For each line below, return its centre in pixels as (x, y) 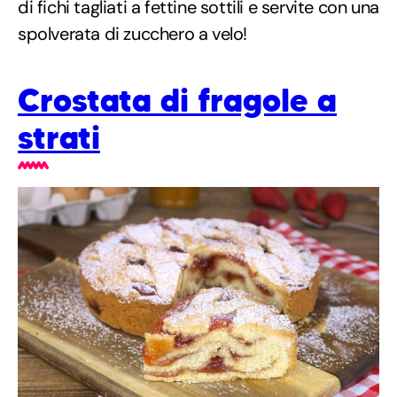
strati (59, 137)
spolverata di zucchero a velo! (133, 33)
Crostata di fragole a (177, 100)
